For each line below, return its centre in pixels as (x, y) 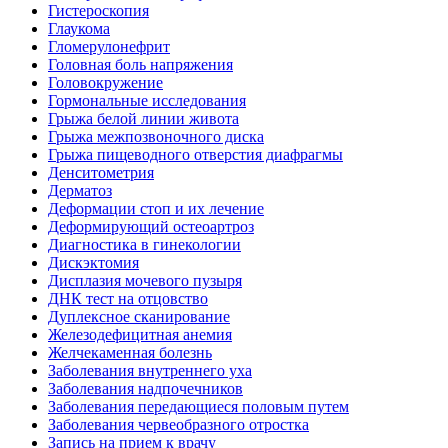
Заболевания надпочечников (145, 389)
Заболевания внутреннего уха (150, 371)
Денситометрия (101, 173)
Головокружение (105, 83)
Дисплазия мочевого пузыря (145, 281)
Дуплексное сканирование (139, 317)
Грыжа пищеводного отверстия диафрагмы (195, 155)
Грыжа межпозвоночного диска (156, 137)
